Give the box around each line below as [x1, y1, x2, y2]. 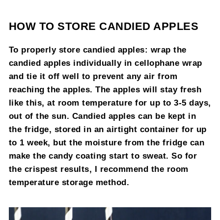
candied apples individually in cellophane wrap [8, 58, 202, 67]
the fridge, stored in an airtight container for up [8, 124, 207, 134]
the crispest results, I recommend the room [8, 164, 189, 173]
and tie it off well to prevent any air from [8, 71, 178, 81]
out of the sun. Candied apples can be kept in [8, 111, 196, 120]
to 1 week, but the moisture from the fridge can [8, 137, 205, 147]
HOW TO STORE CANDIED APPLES [8, 20, 199, 32]
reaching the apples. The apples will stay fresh [8, 84, 202, 94]
